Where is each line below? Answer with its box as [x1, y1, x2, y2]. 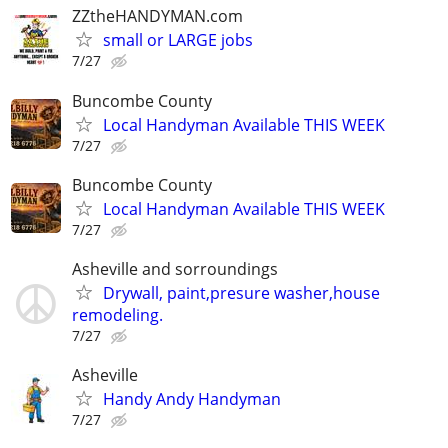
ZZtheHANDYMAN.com [72, 5, 243, 28]
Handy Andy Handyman [103, 388, 281, 411]
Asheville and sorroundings [72, 258, 278, 280]
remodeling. [72, 304, 163, 326]
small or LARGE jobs [103, 29, 253, 52]
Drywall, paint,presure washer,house [103, 282, 380, 304]
